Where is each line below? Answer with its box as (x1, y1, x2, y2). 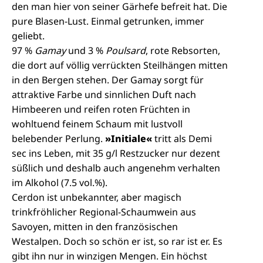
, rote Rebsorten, (146, 44, 220, 57)
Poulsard (106, 44, 146, 57)
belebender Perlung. (12, 132, 105, 145)
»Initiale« (105, 132, 154, 145)
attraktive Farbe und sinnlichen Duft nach (12, 88, 196, 101)
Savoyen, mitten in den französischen (12, 220, 178, 233)
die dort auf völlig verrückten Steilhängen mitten (12, 59, 228, 72)
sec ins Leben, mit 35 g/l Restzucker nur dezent (12, 147, 220, 160)
